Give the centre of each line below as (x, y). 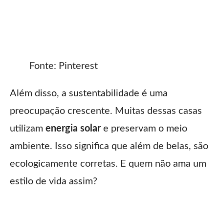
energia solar (73, 129)
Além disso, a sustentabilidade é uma (89, 94)
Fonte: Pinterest (64, 66)
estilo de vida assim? (54, 182)
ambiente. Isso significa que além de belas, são (109, 146)
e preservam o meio (144, 129)
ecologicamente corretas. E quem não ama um (108, 164)
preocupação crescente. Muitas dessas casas (106, 111)
